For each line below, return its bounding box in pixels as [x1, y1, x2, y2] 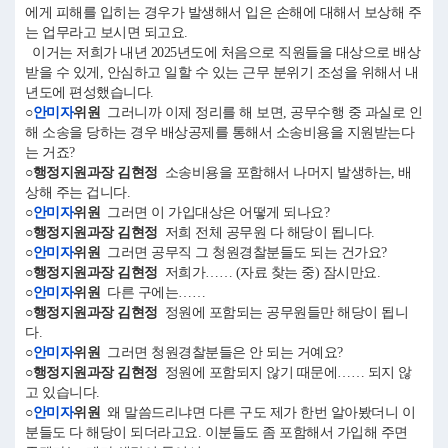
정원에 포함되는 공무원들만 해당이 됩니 [157, 305, 408, 320]
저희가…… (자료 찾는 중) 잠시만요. [157, 265, 387, 280]
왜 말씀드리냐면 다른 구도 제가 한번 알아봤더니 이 [100, 405, 415, 420]
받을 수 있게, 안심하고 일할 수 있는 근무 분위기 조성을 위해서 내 [25, 65, 418, 80]
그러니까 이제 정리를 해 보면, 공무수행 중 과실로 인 [100, 105, 422, 120]
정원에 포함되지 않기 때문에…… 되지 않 [157, 365, 412, 380]
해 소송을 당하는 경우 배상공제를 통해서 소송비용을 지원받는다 [25, 125, 414, 140]
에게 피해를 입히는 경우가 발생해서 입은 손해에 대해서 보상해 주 [25, 5, 421, 20]
